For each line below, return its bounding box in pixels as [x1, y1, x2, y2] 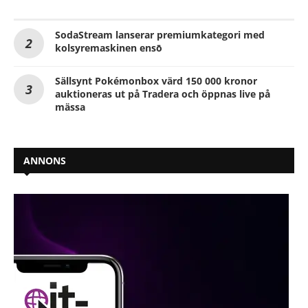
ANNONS [23, 154, 66, 168]
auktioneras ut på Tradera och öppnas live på [55, 87, 270, 101]
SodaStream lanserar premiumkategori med [55, 28, 265, 42]
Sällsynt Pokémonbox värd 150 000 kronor [55, 74, 257, 88]
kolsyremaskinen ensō [55, 41, 162, 55]
